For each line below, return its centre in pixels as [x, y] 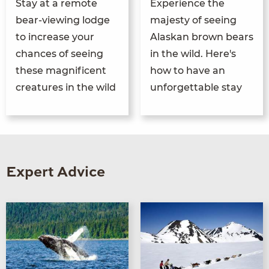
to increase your [55, 37]
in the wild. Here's [193, 53]
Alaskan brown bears [202, 37]
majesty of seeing [193, 20]
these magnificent [61, 70]
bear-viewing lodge [63, 20]
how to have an [188, 70]
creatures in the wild [66, 87]
